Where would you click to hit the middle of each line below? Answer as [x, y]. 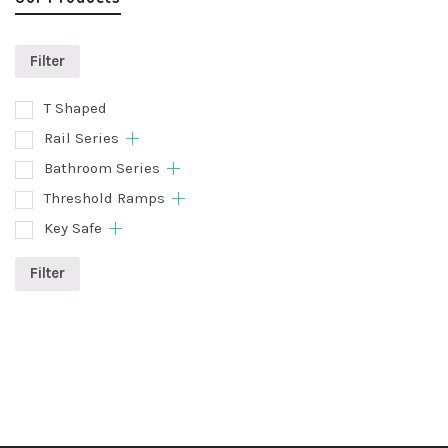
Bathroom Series [102, 168]
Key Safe [73, 228]
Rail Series [81, 138]
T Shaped [75, 108]
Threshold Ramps [104, 198]
